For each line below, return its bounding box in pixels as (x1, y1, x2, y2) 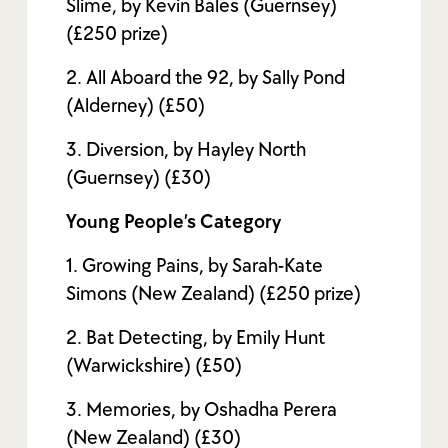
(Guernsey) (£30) (66, 165, 212, 190)
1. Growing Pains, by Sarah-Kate (66, 253, 324, 278)
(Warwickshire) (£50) (66, 353, 243, 378)
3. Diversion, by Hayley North (66, 137, 307, 162)
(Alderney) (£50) (66, 93, 206, 118)
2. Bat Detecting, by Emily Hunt (66, 325, 326, 350)
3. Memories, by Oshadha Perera (66, 397, 338, 422)
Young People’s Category (66, 209, 282, 234)
